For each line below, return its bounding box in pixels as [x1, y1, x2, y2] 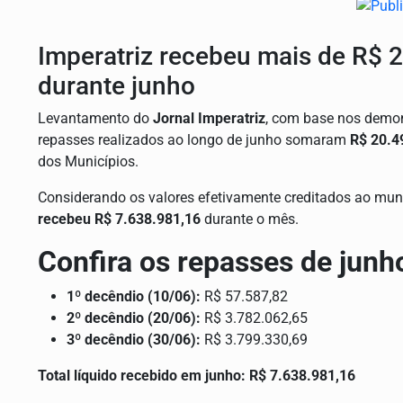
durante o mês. [201, 210, 299, 228]
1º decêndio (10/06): [67, 288, 201, 306]
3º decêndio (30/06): [67, 331, 201, 349]
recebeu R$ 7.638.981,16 [38, 210, 201, 228]
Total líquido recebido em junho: [38, 367, 246, 385]
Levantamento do [38, 110, 153, 128]
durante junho [38, 71, 195, 102]
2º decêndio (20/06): [67, 309, 201, 327]
